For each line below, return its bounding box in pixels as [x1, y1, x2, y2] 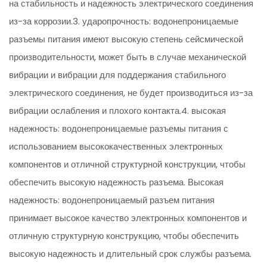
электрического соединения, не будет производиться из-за [9, 86, 253, 100]
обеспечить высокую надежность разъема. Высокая [9, 176, 224, 189]
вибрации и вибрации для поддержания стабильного [9, 69, 226, 82]
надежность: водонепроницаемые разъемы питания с [9, 122, 229, 135]
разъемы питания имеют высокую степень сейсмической [9, 33, 244, 46]
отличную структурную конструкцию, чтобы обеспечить [9, 229, 240, 243]
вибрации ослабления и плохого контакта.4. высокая [9, 104, 226, 117]
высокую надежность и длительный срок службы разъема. [9, 247, 252, 260]
